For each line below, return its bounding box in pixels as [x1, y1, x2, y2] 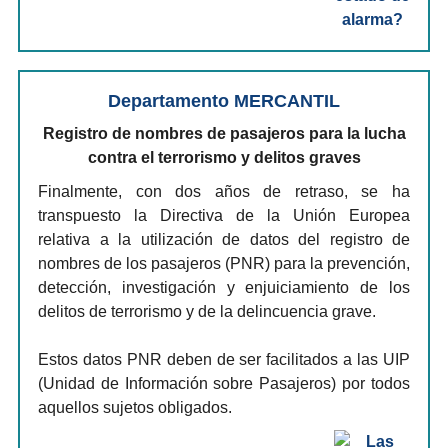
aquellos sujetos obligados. [38, 399, 232, 416]
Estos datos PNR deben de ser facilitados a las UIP [38, 351, 410, 368]
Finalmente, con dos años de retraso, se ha [38, 183, 410, 200]
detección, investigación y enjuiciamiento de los [38, 279, 410, 296]
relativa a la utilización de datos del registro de [38, 231, 410, 248]
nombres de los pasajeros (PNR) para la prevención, [38, 255, 410, 272]
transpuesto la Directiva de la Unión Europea [38, 207, 410, 224]
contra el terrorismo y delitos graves [87, 149, 361, 166]
